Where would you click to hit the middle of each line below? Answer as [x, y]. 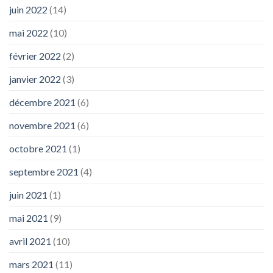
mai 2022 [29, 33]
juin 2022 [28, 10]
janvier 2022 [35, 79]
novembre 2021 [42, 126]
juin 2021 [28, 195]
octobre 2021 [38, 149]
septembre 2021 [44, 172]
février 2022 [35, 56]
